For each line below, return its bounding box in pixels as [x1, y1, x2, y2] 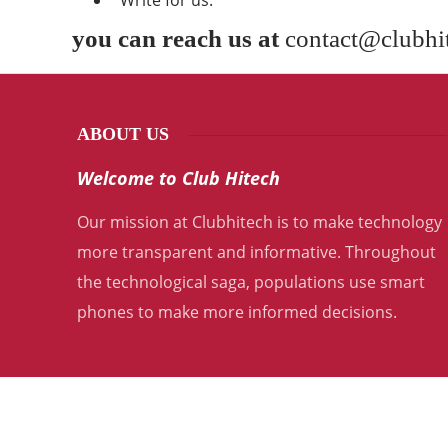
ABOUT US [77, 124, 169, 144]
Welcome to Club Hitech [77, 166, 280, 190]
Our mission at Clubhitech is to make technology [77, 211, 442, 233]
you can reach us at [72, 25, 285, 52]
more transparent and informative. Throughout [77, 241, 436, 263]
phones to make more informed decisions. [77, 301, 397, 323]
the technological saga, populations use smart [77, 271, 425, 293]
